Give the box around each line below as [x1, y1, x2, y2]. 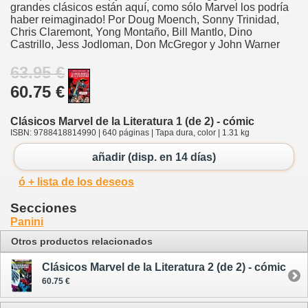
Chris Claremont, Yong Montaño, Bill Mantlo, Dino [10, 25, 252, 38]
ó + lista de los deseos [19, 176, 134, 188]
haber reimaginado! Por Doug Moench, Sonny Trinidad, [10, 13, 279, 25]
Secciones [10, 201, 77, 216]
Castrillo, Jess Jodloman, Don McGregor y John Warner [10, 38, 280, 50]
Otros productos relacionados [11, 236, 153, 247]
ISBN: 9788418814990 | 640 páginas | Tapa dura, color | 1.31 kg [10, 127, 250, 137]
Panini [10, 216, 43, 228]
